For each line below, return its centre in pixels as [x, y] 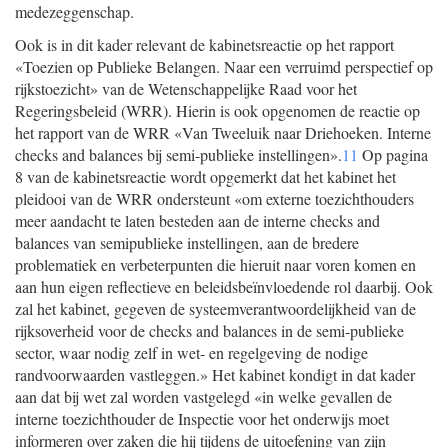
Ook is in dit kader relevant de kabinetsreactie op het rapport [204, 44]
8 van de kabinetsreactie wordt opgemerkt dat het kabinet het [205, 176]
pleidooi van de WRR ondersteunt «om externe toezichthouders [214, 198]
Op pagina [393, 154]
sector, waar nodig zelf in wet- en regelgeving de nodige [191, 352]
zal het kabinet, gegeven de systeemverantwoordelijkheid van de [215, 308]
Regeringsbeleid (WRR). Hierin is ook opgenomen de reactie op [217, 110]
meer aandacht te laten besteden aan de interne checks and [197, 220]
